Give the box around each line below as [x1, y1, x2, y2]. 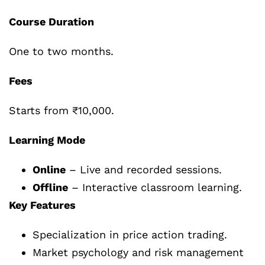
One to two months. [9, 45, 114, 58]
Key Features [9, 199, 76, 212]
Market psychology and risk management [33, 246, 244, 259]
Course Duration [9, 15, 94, 28]
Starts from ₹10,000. [9, 104, 114, 117]
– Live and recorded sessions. [66, 163, 222, 176]
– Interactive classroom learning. [68, 181, 242, 194]
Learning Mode [9, 134, 85, 147]
